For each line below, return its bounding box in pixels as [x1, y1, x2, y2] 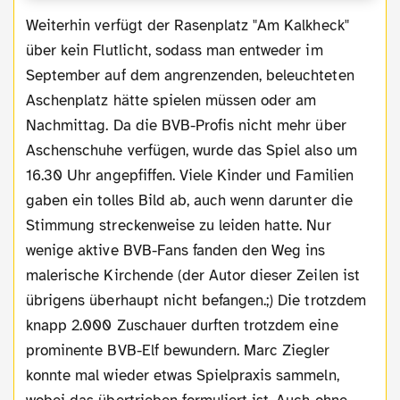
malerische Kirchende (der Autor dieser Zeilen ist [26, 265, 360, 285]
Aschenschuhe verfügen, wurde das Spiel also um [26, 140, 357, 160]
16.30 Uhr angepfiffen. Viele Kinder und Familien [26, 165, 354, 185]
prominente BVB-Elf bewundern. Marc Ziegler [26, 340, 330, 360]
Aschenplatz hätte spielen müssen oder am [26, 90, 317, 110]
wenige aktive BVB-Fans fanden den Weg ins [26, 240, 326, 260]
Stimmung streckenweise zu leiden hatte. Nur [26, 215, 331, 235]
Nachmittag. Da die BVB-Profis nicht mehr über [26, 115, 346, 135]
